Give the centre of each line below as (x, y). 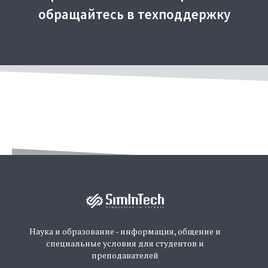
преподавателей (125, 255)
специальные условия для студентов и (125, 243)
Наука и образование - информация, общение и (125, 231)
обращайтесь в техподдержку (134, 14)
